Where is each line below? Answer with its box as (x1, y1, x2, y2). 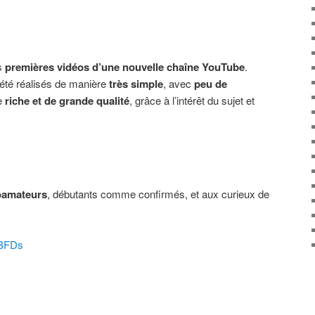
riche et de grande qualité (5, 93, 129, 109)
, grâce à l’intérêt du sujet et (129, 93, 255, 108)
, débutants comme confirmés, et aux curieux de (47, 186, 269, 201)
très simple (109, 76, 163, 92)
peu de (194, 76, 227, 92)
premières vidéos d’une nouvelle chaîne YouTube (5, 59, 245, 75)
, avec (163, 76, 194, 91)
